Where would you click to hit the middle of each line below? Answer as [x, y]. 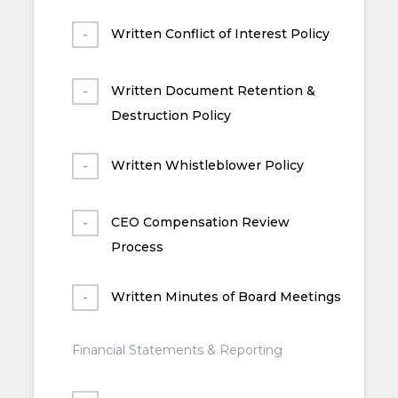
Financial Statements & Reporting [177, 350]
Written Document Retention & [213, 90]
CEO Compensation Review [200, 222]
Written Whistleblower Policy [207, 165]
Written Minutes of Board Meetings [226, 296]
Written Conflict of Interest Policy [220, 33]
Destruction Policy [171, 115]
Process [137, 247]
